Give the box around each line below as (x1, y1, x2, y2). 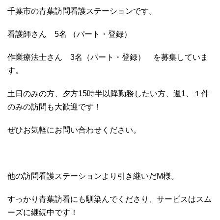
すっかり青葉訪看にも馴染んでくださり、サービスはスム (7, 194, 212, 203)
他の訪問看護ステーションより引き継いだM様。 (7, 171, 179, 180)
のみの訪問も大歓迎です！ (7, 102, 102, 111)
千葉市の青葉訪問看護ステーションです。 (7, 6, 157, 15)
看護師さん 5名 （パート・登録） (7, 29, 132, 38)
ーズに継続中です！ (7, 208, 78, 217)
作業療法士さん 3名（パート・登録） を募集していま (7, 53, 208, 61)
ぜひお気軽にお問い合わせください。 (7, 125, 141, 134)
